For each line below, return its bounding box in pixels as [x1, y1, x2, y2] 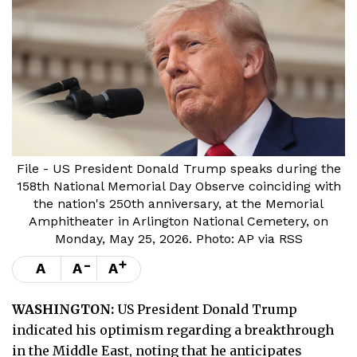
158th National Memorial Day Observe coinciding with [16, 178, 341, 194]
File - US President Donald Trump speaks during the [16, 160, 341, 176]
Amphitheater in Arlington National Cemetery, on [29, 213, 328, 229]
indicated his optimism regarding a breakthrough [12, 321, 334, 338]
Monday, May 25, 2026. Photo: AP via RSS [54, 230, 303, 246]
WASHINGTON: [12, 300, 117, 317]
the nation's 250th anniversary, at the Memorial [33, 195, 324, 211]
